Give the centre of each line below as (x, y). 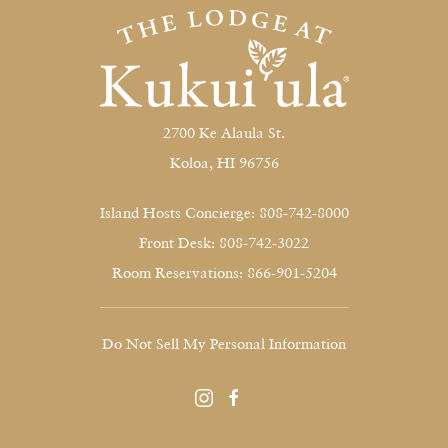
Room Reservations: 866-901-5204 (224, 271)
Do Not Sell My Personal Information (224, 342)
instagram (221, 396)
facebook (248, 396)
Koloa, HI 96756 (224, 161)
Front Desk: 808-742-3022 (224, 241)
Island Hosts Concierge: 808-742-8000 (224, 211)
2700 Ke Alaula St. (224, 131)
